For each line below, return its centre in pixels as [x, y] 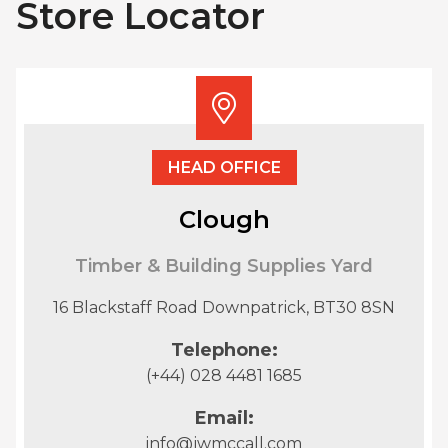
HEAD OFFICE [224, 167]
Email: [224, 418]
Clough [224, 219]
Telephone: [224, 350]
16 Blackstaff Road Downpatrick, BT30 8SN [224, 307]
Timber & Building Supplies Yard [224, 266]
